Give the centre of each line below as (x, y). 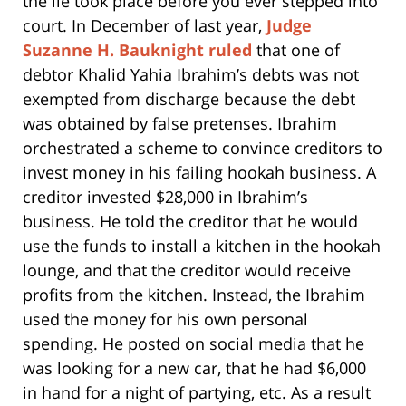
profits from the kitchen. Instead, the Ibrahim (194, 294)
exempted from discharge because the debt (189, 98)
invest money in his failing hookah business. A (199, 172)
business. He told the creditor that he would (190, 221)
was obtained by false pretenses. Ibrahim (180, 123)
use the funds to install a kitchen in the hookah (202, 245)
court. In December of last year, (145, 25)
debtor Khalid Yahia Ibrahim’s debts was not (191, 74)
